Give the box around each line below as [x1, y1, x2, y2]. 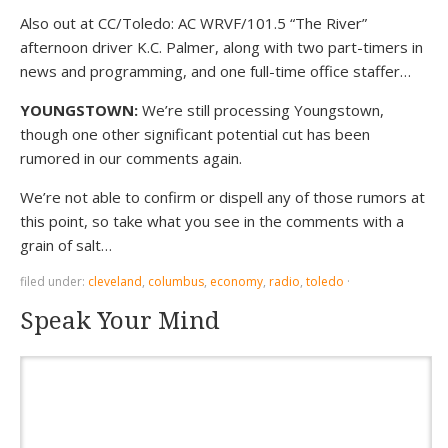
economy [210, 273, 263, 290]
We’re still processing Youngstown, [138, 100, 384, 120]
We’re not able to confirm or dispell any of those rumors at [20, 187, 425, 207]
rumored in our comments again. [20, 148, 242, 168]
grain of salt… [20, 235, 112, 255]
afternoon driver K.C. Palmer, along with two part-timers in [20, 37, 423, 57]
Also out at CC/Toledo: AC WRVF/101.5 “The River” [20, 13, 367, 33]
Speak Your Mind [20, 307, 220, 335]
